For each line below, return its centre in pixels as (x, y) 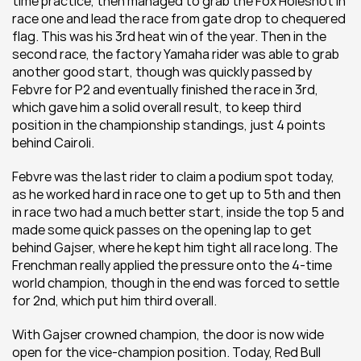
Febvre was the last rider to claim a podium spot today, (173, 176)
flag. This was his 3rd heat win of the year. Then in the (169, 36)
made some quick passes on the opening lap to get (162, 230)
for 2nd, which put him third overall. (114, 301)
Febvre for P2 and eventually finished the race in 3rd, (165, 89)
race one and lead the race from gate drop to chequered (179, 19)
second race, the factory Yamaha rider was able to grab (176, 54)
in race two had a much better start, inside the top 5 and (178, 212)
